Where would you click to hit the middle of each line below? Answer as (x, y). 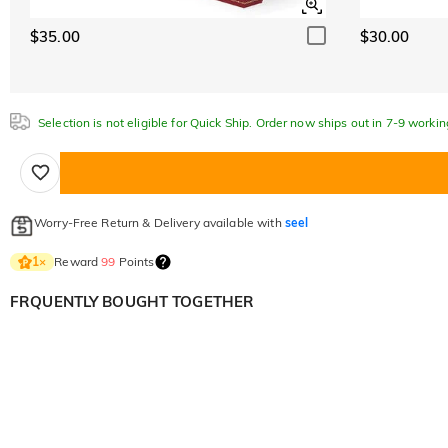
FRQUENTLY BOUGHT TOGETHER (132, 301)
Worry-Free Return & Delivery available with (159, 222)
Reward (78, 261)
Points (135, 261)
